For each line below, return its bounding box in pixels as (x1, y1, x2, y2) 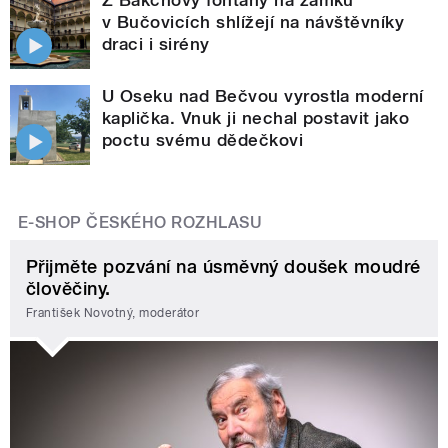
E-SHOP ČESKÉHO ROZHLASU (18, 213, 263, 233)
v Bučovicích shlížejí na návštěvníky (102, 12, 405, 33)
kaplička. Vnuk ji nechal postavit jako (102, 108, 410, 129)
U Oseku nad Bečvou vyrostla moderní (102, 86, 424, 107)
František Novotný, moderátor (26, 305, 200, 320)
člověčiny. (26, 278, 111, 300)
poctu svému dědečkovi (102, 130, 304, 151)
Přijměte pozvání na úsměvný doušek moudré (26, 256, 421, 278)
